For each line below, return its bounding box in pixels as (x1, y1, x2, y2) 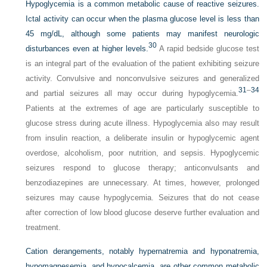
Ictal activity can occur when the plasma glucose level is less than (26, 14, 259, 23)
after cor (26, 208, 55, 217)
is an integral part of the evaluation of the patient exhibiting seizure (26, 59, 259, 68)
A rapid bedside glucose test (157, 44, 259, 53)
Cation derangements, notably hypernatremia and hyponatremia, (26, 247, 259, 256)
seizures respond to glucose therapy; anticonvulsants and (26, 163, 259, 172)
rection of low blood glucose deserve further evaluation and (54, 208, 259, 217)
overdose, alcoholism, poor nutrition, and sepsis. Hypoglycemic (26, 148, 259, 157)
